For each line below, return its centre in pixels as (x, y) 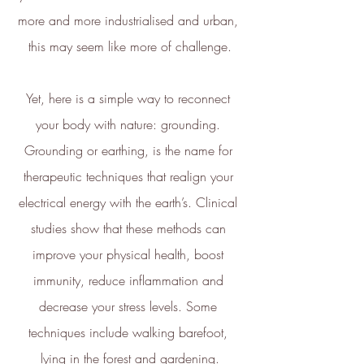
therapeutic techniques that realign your (130, 176)
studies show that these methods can (130, 228)
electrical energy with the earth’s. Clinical (130, 202)
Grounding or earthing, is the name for (130, 150)
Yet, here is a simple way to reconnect (130, 98)
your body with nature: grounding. (130, 124)
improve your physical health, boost (130, 254)
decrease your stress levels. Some (130, 306)
